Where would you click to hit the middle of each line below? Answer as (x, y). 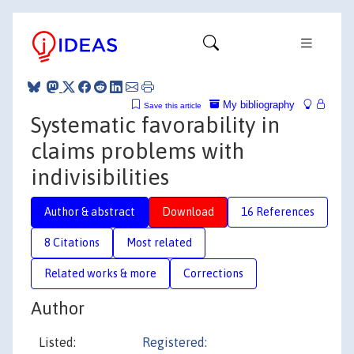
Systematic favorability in (155, 124)
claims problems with (137, 151)
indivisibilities (100, 177)
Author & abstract (90, 211)
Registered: (175, 342)
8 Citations (72, 242)
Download (188, 211)
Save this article (173, 105)
